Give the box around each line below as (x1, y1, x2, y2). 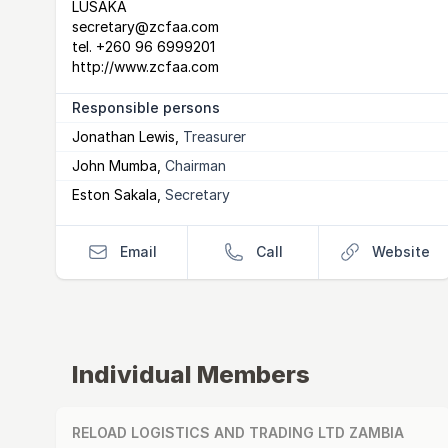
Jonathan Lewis (72, 128, 175, 145)
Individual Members (72, 360, 310, 389)
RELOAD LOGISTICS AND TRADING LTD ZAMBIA (72, 424, 404, 441)
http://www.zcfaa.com (72, 58, 219, 75)
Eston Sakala (72, 186, 157, 203)
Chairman (165, 157, 226, 174)
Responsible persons (72, 99, 220, 116)
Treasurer (183, 128, 246, 145)
